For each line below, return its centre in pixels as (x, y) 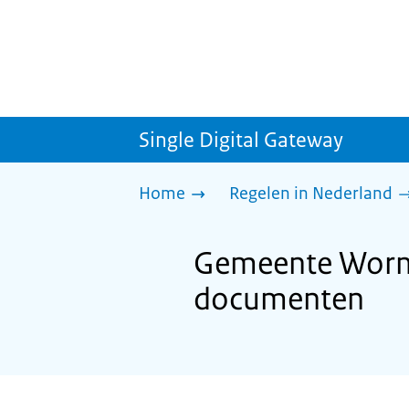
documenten (279, 299)
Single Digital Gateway (241, 140)
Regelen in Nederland (311, 194)
